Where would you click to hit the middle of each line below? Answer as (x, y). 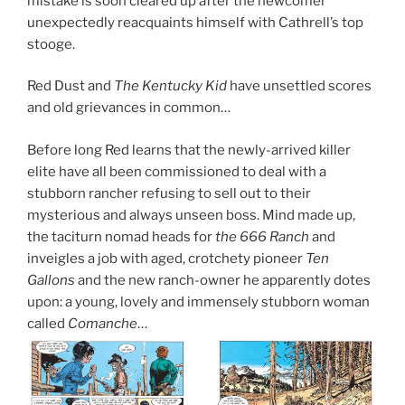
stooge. (51, 44)
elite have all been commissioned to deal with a (177, 171)
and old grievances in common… (129, 108)
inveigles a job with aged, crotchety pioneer (166, 258)
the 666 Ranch (262, 236)
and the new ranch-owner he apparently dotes (223, 280)
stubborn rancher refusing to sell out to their (169, 193)
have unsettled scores (299, 86)
